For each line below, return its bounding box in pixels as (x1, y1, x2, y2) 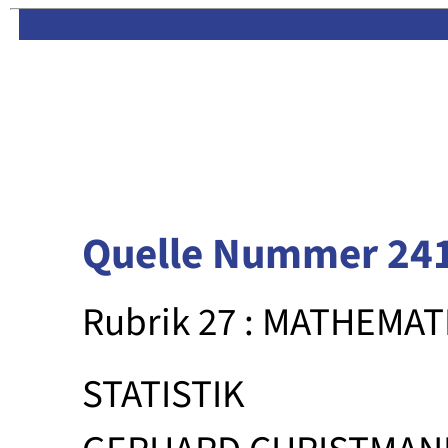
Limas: (275, 15, 321, 34)
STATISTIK (82, 367, 245, 424)
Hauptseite (320, 15, 392, 34)
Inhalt (402, 15, 440, 34)
